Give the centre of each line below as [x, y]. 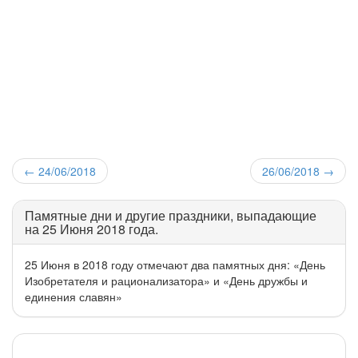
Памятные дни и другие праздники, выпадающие [171, 215]
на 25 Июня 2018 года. [91, 229]
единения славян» [74, 296]
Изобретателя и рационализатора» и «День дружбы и [166, 280]
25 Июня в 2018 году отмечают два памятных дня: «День [175, 264]
